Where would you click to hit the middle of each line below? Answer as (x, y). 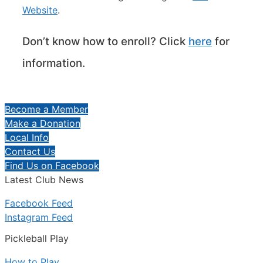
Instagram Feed (39, 218)
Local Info (27, 138)
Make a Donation (43, 124)
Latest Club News (44, 180)
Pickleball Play (37, 238)
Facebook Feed (39, 203)
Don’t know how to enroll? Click (105, 41)
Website (40, 10)
